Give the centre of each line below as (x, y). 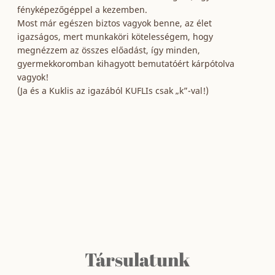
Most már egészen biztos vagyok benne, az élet (115, 23)
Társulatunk (137, 259)
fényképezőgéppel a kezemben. (83, 10)
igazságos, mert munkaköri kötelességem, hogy (115, 37)
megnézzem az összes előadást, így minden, (109, 50)
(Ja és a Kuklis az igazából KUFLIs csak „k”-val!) (113, 91)
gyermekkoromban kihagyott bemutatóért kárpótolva (126, 64)
